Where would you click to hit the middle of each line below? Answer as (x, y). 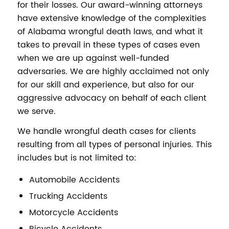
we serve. (36, 111)
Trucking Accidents (68, 196)
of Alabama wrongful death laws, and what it (110, 31)
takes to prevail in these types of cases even (108, 45)
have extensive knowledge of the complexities (111, 18)
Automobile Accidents (74, 180)
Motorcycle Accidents (73, 212)
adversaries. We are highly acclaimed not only (113, 71)
